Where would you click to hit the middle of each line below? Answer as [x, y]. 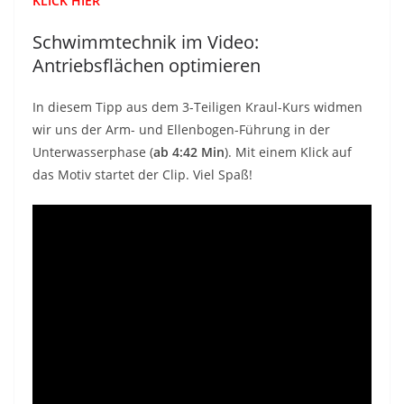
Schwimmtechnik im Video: [146, 42]
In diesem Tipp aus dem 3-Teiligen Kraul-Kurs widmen [197, 107]
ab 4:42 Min [189, 152]
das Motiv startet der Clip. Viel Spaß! [142, 174]
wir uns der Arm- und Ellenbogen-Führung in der [181, 129]
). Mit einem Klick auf [288, 152]
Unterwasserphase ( [93, 152]
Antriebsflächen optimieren [147, 65]
